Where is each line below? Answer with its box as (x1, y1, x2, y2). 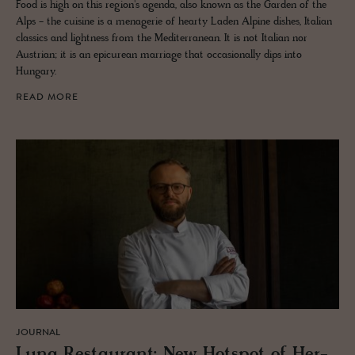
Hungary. (16, 65, 56, 79)
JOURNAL (16, 327, 60, 338)
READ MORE (16, 93, 78, 103)
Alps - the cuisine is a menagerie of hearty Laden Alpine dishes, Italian (16, 15, 332, 29)
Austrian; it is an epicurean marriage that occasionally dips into (16, 48, 302, 63)
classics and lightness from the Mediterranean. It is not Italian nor (16, 32, 307, 46)
